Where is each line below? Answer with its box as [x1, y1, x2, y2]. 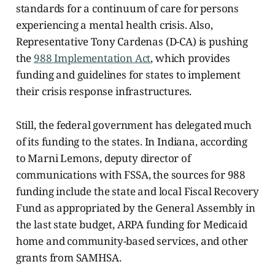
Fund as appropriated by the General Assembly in [15, 201, 255, 215]
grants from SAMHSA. [15, 250, 122, 265]
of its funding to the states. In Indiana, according [15, 134, 248, 149]
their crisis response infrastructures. [15, 84, 192, 99]
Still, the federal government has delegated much [15, 118, 252, 133]
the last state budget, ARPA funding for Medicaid [15, 217, 247, 232]
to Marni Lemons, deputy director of [15, 151, 191, 166]
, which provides [150, 51, 230, 66]
